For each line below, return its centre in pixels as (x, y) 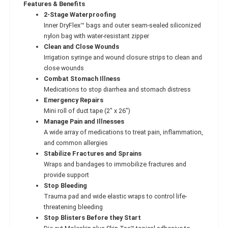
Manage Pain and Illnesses (84, 121)
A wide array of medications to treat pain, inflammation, (123, 132)
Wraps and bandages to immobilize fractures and (115, 164)
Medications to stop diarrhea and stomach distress (117, 89)
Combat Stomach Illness (82, 78)
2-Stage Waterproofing (80, 14)
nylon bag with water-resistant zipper (96, 36)
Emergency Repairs (74, 100)
